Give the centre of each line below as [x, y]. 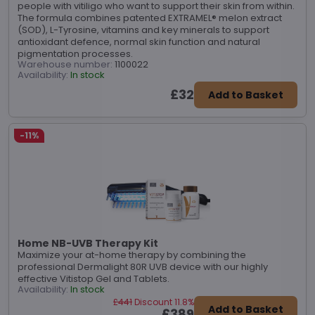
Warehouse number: [65, 64]
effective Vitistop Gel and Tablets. [94, 278]
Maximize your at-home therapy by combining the [132, 255]
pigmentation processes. [75, 54]
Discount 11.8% [164, 302]
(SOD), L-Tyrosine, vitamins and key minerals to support [143, 30]
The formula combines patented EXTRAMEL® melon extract [150, 18]
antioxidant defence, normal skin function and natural [139, 42]
